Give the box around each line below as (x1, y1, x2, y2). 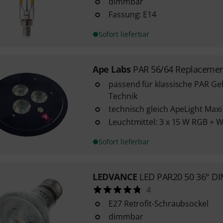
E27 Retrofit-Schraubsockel (108, 198, 209, 209)
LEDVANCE (92, 171, 137, 183)
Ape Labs (92, 63, 131, 75)
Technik (108, 91, 137, 102)
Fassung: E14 (108, 9, 157, 20)
